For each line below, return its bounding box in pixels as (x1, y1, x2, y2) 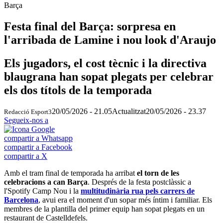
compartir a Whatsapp (4, 133, 73, 142)
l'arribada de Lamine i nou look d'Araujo (4, 33, 216, 46)
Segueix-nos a (4, 115, 48, 124)
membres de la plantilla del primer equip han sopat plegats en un (4, 204, 205, 213)
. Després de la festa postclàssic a (88, 177, 191, 186)
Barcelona (4, 195, 38, 204)
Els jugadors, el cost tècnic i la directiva (4, 56, 207, 70)
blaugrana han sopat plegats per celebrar (4, 70, 214, 83)
